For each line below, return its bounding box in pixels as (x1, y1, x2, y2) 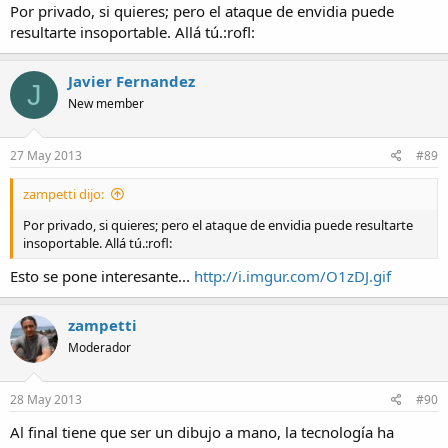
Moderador (68, 339, 131, 357)
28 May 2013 (10, 390, 82, 408)
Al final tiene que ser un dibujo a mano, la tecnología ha (10, 421, 394, 442)
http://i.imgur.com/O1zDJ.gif (194, 266, 391, 287)
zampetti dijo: (23, 184, 104, 203)
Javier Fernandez (68, 71, 195, 92)
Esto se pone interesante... (10, 266, 194, 287)
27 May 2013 (10, 146, 82, 164)
